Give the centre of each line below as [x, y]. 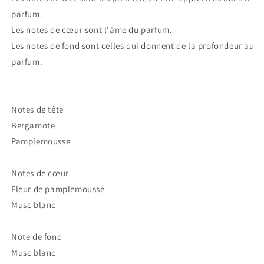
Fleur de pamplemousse [58, 189]
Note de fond [37, 236]
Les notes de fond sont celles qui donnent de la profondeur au [133, 45]
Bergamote [33, 125]
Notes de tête [37, 109]
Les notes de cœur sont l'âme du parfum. [92, 29]
